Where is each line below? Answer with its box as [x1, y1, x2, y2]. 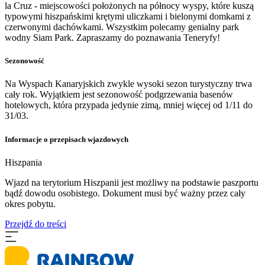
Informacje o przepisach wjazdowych [5, 134, 128, 144]
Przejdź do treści [5, 218, 66, 229]
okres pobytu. [5, 198, 56, 209]
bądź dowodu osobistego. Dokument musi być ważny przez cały [5, 188, 245, 198]
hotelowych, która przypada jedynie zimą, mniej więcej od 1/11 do [5, 100, 253, 111]
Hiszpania [5, 157, 42, 167]
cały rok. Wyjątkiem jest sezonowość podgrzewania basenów [5, 89, 233, 100]
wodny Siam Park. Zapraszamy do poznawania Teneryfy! [5, 33, 220, 43]
